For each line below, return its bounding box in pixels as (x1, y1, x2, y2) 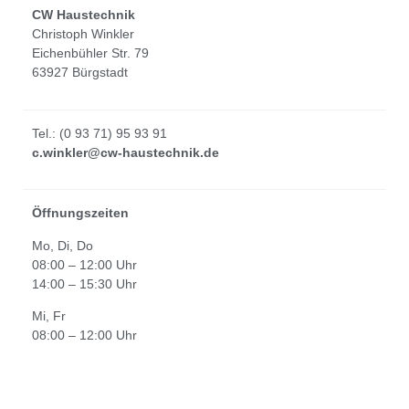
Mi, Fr (32, 308, 66, 323)
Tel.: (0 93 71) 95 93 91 (32, 125, 167, 141)
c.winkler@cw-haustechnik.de (32, 144, 219, 160)
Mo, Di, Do (32, 237, 97, 253)
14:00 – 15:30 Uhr (32, 276, 137, 291)
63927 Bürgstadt (32, 65, 128, 80)
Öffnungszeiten (32, 205, 129, 221)
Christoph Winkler (32, 26, 134, 42)
